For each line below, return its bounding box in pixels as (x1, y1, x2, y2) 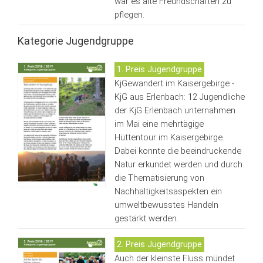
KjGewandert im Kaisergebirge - (114, 77, 234, 89)
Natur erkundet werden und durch (114, 159, 242, 170)
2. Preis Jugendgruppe (116, 239, 202, 250)
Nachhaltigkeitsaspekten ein (114, 186, 222, 197)
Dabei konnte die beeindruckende (114, 145, 241, 156)
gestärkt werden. (114, 213, 178, 224)
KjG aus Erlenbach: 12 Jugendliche (114, 91, 245, 102)
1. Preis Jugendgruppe (116, 63, 202, 75)
